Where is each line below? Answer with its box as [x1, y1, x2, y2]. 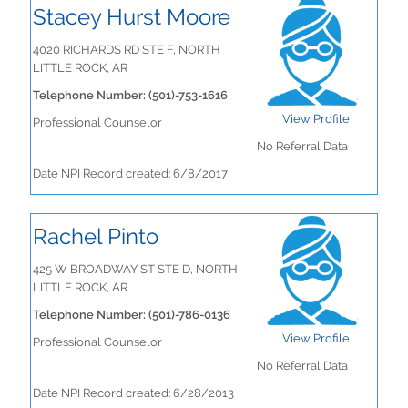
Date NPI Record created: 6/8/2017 [33, 167, 228, 180]
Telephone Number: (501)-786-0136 [33, 308, 230, 321]
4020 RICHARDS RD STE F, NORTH [33, 43, 220, 56]
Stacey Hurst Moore [33, 4, 230, 30]
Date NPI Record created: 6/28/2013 [33, 386, 234, 400]
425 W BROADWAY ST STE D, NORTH [33, 262, 238, 276]
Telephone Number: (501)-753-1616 [33, 88, 228, 102]
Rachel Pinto [33, 223, 158, 250]
